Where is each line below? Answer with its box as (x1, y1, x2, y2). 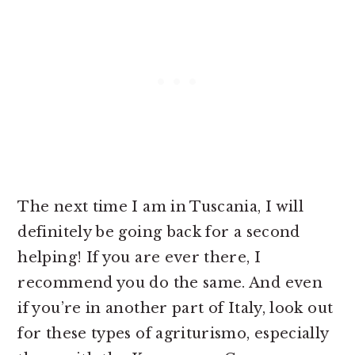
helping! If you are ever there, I (17, 249, 261, 266)
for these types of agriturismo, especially (17, 325, 329, 342)
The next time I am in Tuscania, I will (17, 198, 304, 216)
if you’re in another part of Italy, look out (17, 300, 334, 317)
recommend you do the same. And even (17, 274, 323, 292)
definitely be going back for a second (17, 223, 300, 241)
